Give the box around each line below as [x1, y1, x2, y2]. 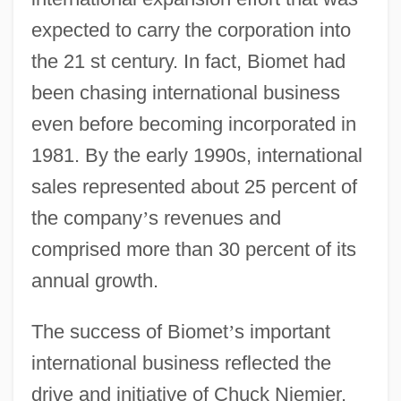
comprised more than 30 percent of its [30, 237, 356, 260]
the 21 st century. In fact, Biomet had [30, 49, 346, 73]
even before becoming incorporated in [30, 112, 356, 135]
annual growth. [30, 269, 158, 292]
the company [30, 206, 142, 229]
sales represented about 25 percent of [30, 175, 357, 198]
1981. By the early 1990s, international [30, 143, 363, 166]
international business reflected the [30, 351, 331, 374]
